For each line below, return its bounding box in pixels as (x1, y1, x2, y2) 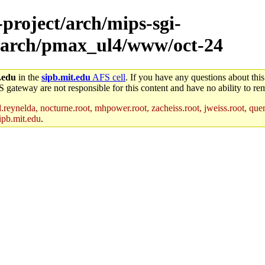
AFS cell (91, 72, 125, 82)
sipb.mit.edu (41, 72, 91, 82)
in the (16, 72, 41, 82)
